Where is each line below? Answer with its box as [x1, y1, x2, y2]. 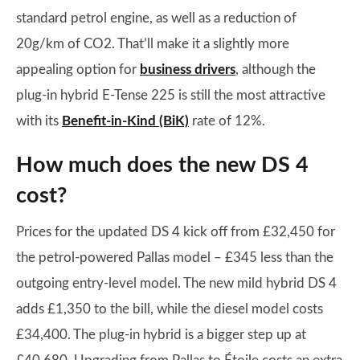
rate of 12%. [189, 114, 265, 128]
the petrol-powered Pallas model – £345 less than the [16, 251, 333, 264]
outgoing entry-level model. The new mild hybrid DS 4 [16, 276, 337, 290]
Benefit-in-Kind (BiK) [62, 114, 189, 128]
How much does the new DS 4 [16, 154, 309, 176]
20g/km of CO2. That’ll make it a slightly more [16, 37, 289, 51]
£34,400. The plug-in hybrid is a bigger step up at [16, 328, 306, 342]
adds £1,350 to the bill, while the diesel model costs [16, 302, 323, 316]
